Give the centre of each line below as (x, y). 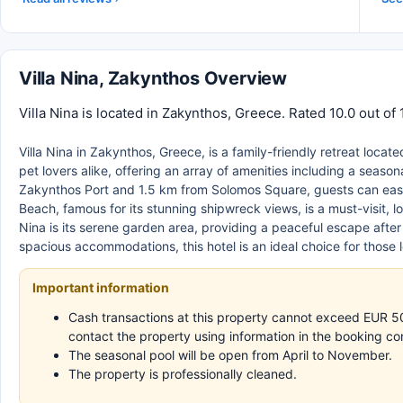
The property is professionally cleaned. (183, 374)
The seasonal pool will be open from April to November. (230, 355)
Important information (101, 287)
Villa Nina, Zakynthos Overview (153, 78)
